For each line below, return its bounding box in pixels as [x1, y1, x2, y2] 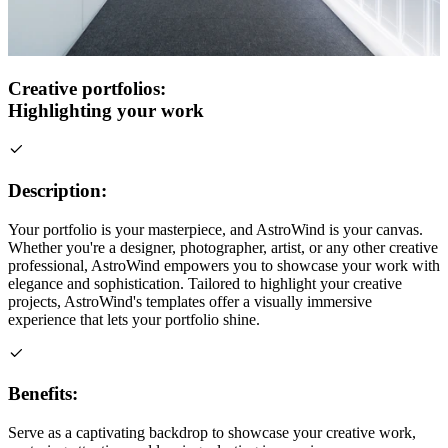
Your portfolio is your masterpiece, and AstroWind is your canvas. [8, 220, 423, 238]
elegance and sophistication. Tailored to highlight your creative [8, 274, 402, 292]
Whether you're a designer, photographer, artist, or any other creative [8, 238, 438, 256]
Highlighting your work [8, 100, 204, 122]
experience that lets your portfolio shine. [8, 310, 260, 328]
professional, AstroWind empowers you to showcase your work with [8, 256, 440, 274]
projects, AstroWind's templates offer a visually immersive [8, 292, 372, 310]
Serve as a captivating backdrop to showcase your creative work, [8, 424, 416, 441]
